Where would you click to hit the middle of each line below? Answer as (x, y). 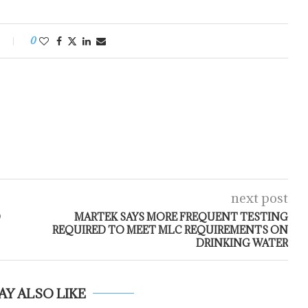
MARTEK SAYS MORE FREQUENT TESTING (181, 217)
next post (259, 198)
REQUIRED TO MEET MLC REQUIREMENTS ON (170, 230)
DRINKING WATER (242, 243)
